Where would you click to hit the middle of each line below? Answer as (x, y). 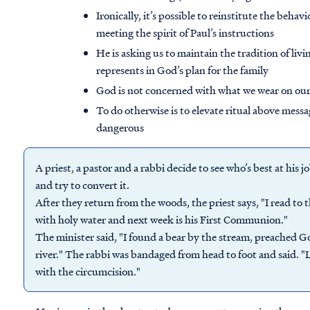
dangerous (120, 128)
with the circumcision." (88, 272)
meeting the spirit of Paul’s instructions (185, 33)
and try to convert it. (82, 185)
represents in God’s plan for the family (183, 70)
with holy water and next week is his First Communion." (162, 220)
